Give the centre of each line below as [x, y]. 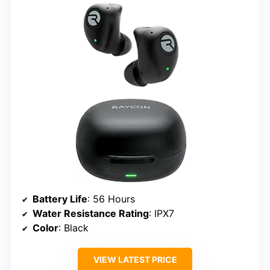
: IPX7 [162, 213]
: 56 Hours [111, 199]
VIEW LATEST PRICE [135, 259]
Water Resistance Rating [91, 213]
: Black [74, 228]
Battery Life [60, 199]
